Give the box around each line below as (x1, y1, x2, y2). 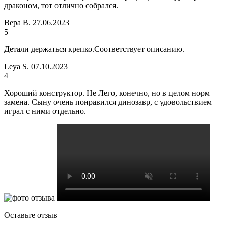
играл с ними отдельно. (4, 107, 86, 116)
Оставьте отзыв (4, 211, 58, 220)
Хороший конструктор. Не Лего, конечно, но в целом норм (4, 89, 210, 98)
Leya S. (4, 62, 29, 71)
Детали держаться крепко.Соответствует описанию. (4, 45, 184, 54)
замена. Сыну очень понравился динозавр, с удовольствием (4, 98, 212, 107)
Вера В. (4, 18, 31, 27)
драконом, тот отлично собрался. (4, 1, 118, 10)
